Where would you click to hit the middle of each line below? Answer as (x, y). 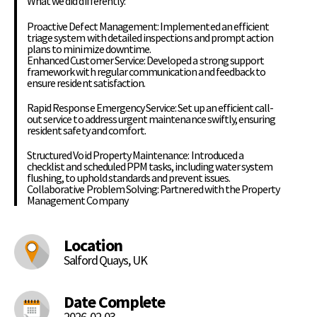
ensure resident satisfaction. (86, 82)
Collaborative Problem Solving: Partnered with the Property (154, 189)
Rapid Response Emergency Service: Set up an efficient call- (150, 107)
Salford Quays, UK (105, 260)
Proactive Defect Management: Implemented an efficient (148, 26)
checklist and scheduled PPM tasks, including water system (150, 166)
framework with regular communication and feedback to (146, 71)
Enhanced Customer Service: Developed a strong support (146, 60)
